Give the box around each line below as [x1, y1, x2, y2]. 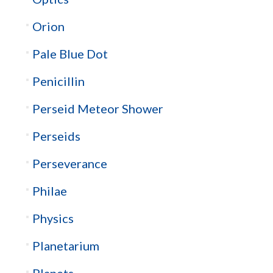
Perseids [32, 129, 80, 144]
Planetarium [32, 238, 99, 253]
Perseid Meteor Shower [32, 101, 163, 116]
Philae [32, 183, 67, 199]
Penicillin [32, 74, 85, 89]
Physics [32, 211, 74, 226]
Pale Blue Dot [32, 46, 108, 62]
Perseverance [32, 156, 107, 171]
